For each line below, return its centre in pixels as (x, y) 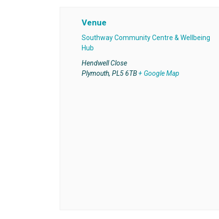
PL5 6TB (124, 74)
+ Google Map (159, 74)
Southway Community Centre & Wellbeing (146, 38)
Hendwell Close (104, 63)
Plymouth (95, 74)
